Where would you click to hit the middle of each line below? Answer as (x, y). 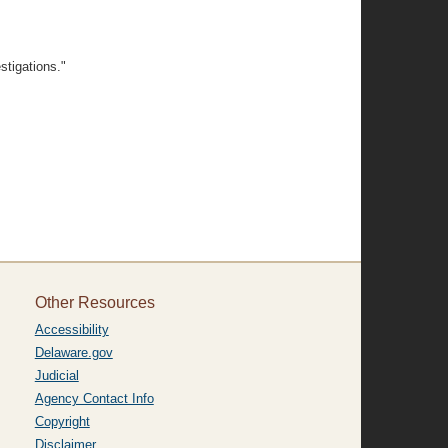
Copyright (62, 421)
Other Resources (94, 302)
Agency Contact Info (94, 398)
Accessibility (71, 329)
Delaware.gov (73, 352)
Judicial (56, 375)
